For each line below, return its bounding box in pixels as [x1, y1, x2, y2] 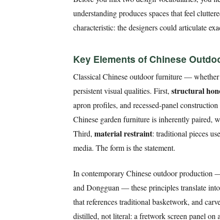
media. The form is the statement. [73, 142, 175, 153]
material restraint [94, 128, 152, 139]
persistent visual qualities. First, [73, 85, 171, 96]
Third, [73, 128, 94, 139]
